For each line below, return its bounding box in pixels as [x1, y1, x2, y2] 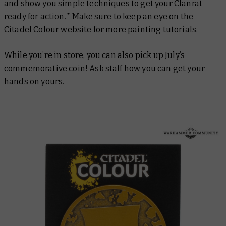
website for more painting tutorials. [59, 25, 198, 34]
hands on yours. [4, 77, 65, 86]
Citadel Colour [4, 25, 60, 34]
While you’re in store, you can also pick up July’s [4, 50, 185, 60]
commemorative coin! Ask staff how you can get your [4, 64, 205, 73]
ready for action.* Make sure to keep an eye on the [4, 12, 194, 21]
